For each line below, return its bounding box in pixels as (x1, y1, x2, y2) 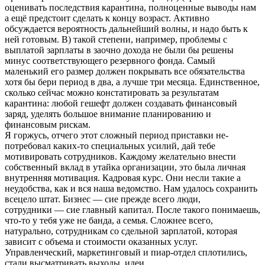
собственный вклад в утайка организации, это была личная (5, 161, 245, 172)
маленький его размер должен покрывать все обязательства (5, 66, 245, 76)
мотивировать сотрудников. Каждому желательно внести (5, 151, 236, 161)
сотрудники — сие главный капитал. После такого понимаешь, (5, 204, 260, 215)
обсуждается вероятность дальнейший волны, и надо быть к (5, 23, 248, 34)
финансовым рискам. (5, 119, 91, 130)
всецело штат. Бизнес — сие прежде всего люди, (5, 193, 201, 204)
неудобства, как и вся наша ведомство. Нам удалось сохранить (5, 183, 257, 193)
